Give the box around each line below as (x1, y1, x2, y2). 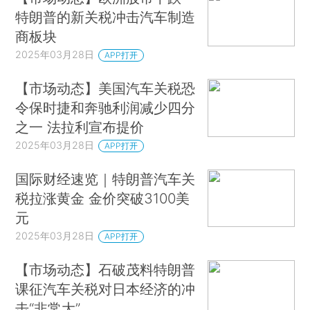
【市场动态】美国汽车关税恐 (15, 79, 196, 97)
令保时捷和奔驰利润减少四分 (15, 98, 196, 116)
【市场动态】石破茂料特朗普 (15, 260, 196, 278)
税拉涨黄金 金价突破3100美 (15, 189, 190, 207)
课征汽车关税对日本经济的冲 (15, 280, 196, 298)
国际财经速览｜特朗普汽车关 (15, 170, 196, 188)
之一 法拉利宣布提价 (15, 118, 145, 136)
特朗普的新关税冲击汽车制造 (15, 8, 196, 26)
